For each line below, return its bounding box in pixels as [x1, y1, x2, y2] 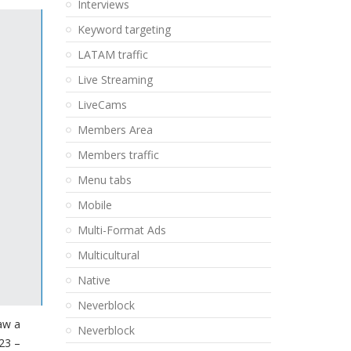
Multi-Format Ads [77, 223, 166, 237]
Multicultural [77, 248, 139, 262]
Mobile [77, 197, 112, 212]
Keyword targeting [77, 22, 171, 37]
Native [77, 273, 110, 288]
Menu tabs [77, 172, 132, 187]
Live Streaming [77, 72, 153, 87]
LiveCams [77, 97, 127, 112]
